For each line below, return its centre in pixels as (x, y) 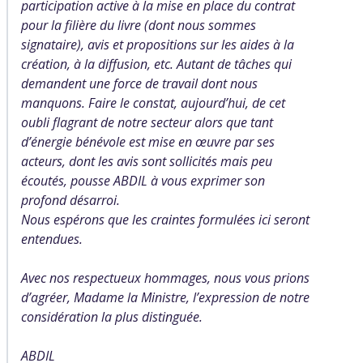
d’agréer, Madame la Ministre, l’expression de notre (165, 297)
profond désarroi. (70, 200)
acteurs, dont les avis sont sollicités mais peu (147, 161)
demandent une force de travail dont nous (139, 83)
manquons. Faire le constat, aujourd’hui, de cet (153, 103)
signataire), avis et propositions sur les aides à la (158, 45)
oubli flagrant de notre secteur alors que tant (147, 122)
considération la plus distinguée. (112, 317)
